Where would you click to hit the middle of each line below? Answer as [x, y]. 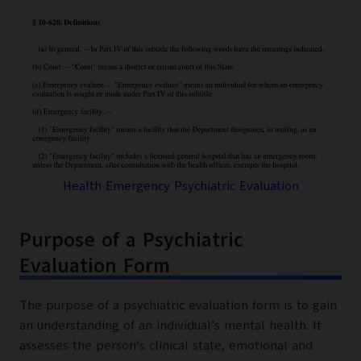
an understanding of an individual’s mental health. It [170, 326]
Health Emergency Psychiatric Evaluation [180, 187]
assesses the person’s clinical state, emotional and [166, 346]
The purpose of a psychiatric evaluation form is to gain [178, 306]
